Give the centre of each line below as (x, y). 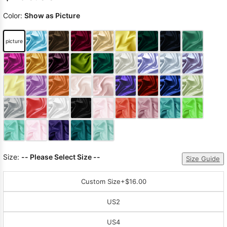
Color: (14, 16)
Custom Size (101, 181)
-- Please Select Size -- (61, 157)
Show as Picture (52, 16)
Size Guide (211, 159)
